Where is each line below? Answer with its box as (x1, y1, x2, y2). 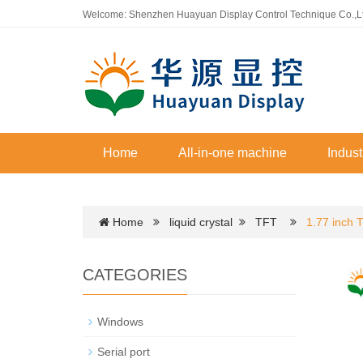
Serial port (97, 345, 150, 358)
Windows (97, 315, 143, 328)
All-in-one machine (178, 146, 287, 160)
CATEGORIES (83, 266, 187, 284)
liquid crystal (169, 216, 233, 228)
